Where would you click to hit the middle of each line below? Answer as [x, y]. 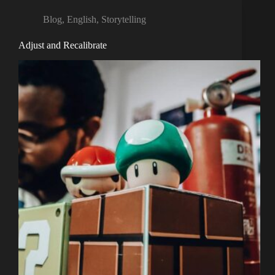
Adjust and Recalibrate [63, 45]
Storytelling [124, 20]
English [82, 20]
